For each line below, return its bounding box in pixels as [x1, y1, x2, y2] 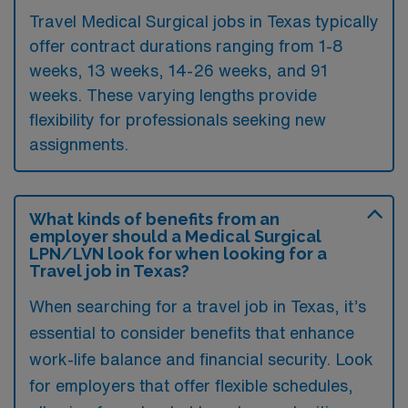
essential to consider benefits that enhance [29, 324, 354, 341]
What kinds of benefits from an [29, 209, 280, 229]
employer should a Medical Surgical [29, 227, 321, 246]
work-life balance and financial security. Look [29, 351, 373, 367]
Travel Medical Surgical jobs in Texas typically [29, 13, 379, 29]
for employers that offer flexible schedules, [29, 377, 353, 393]
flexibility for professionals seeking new [29, 111, 326, 127]
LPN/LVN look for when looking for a [29, 244, 327, 263]
